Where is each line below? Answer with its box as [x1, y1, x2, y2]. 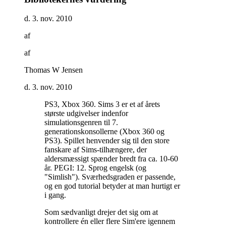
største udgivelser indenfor [44, 109, 128, 118]
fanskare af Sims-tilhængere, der [44, 145, 147, 154]
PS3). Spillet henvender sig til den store [44, 136, 169, 145]
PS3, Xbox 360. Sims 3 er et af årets [44, 100, 160, 109]
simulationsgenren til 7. [44, 118, 118, 127]
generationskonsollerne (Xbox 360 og [44, 127, 164, 136]
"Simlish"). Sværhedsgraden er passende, [44, 173, 176, 182]
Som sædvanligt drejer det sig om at [44, 208, 158, 217]
